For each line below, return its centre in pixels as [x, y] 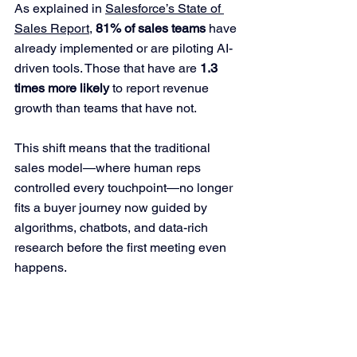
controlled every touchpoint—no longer [125, 187]
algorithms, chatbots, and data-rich [113, 227]
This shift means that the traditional [114, 147]
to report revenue [161, 88]
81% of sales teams [151, 28]
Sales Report [52, 28]
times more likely [62, 88]
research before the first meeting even [122, 247]
